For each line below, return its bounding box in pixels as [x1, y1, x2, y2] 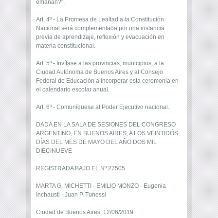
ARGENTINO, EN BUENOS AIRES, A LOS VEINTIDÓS [36, 130, 178, 137]
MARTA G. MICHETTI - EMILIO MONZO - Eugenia [36, 182, 166, 190]
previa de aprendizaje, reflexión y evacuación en [36, 34, 164, 41]
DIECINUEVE [36, 147, 73, 155]
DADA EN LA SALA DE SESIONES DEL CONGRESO [36, 121, 176, 128]
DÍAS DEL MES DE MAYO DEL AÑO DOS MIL [36, 139, 157, 146]
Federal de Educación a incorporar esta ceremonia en [36, 77, 179, 85]
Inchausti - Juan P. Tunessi [36, 191, 106, 199]
